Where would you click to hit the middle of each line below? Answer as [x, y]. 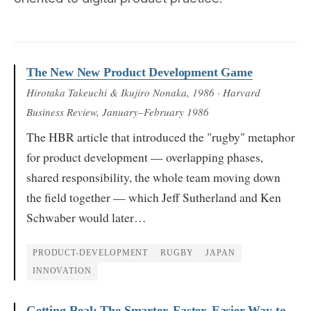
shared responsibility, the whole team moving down [153, 177]
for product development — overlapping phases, [145, 157]
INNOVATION [62, 271]
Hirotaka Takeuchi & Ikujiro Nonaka [107, 92]
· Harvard [237, 92]
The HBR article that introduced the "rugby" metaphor [161, 136]
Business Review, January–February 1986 [118, 111]
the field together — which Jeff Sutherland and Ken [154, 197]
